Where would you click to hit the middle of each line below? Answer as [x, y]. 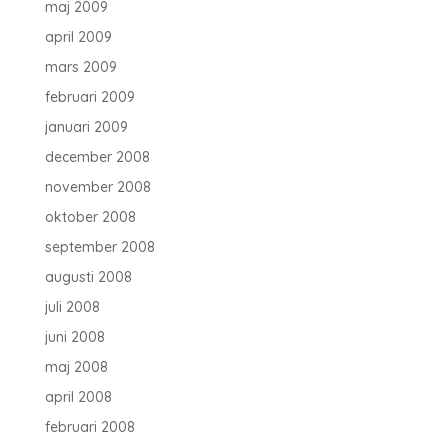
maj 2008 [76, 367]
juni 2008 [74, 337]
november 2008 [97, 187]
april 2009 [78, 37]
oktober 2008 [90, 217]
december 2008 [97, 157]
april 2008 [78, 397]
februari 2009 [89, 97]
